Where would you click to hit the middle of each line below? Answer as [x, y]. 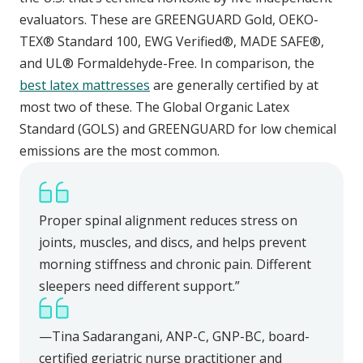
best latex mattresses [85, 85]
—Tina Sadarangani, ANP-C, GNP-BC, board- [174, 337]
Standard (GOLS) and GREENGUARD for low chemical [178, 129]
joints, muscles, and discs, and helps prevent [173, 243]
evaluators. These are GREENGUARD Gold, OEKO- [169, 20]
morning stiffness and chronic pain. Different [175, 265]
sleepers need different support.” [139, 286]
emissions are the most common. [120, 151]
